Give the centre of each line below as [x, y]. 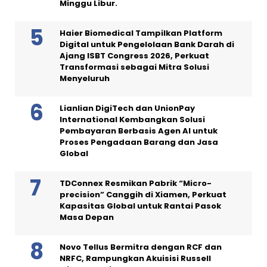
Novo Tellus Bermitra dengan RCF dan [141, 247]
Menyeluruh [85, 78]
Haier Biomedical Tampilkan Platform [141, 33]
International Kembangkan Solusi [132, 119]
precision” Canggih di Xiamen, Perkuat [143, 194]
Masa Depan [87, 217]
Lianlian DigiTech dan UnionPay [127, 108]
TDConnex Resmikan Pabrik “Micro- [136, 183]
